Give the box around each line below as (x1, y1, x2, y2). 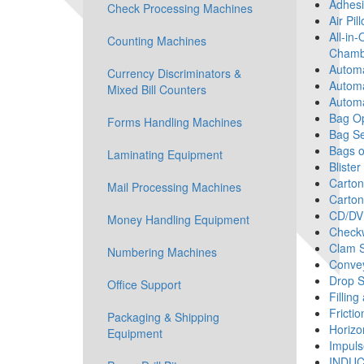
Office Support (107, 276, 181, 292)
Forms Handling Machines (107, 114, 242, 130)
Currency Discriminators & (107, 65, 241, 81)
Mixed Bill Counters (107, 81, 206, 97)
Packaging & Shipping (107, 309, 219, 325)
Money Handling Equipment (107, 211, 249, 227)
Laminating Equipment (107, 146, 223, 162)
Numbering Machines (107, 244, 217, 260)
